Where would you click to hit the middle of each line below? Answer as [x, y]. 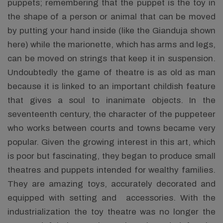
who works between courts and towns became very [111, 128]
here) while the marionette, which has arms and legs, [111, 45]
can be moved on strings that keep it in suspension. [111, 58]
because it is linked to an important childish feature [111, 86]
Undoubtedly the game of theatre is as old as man [111, 72]
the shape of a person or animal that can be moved [111, 17]
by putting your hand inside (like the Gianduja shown [111, 31]
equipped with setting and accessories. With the [111, 198]
